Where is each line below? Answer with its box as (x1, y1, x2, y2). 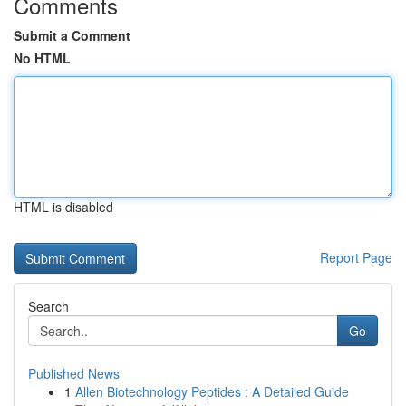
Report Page (320, 248, 392, 266)
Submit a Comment (14, 26, 130, 44)
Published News (28, 364, 120, 382)
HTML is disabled (14, 198, 113, 216)
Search (28, 297, 69, 315)
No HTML (14, 49, 71, 67)
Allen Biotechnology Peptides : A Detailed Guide (75, 382, 349, 401)
